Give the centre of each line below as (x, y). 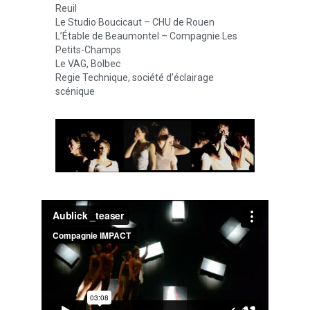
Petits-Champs (88, 50)
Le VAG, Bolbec (88, 64)
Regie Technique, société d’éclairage (135, 78)
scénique (75, 92)
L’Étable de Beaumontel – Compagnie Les (146, 36)
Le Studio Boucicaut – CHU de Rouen (135, 22)
